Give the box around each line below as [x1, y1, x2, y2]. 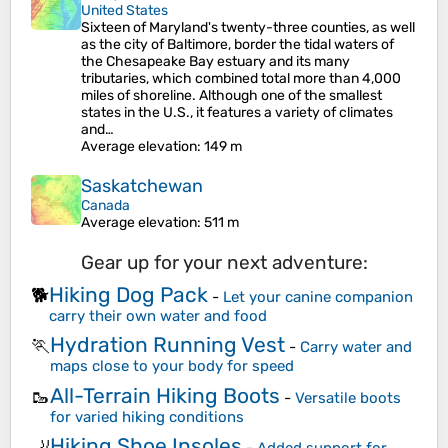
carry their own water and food [49, 306, 267, 325]
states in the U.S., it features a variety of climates [81, 104, 393, 121]
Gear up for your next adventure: [80, 251, 368, 274]
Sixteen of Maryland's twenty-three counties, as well [81, 19, 415, 36]
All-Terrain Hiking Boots [50, 382, 280, 408]
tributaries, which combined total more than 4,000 [81, 70, 401, 87]
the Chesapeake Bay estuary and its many [81, 53, 350, 70]
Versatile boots [295, 388, 401, 407]
